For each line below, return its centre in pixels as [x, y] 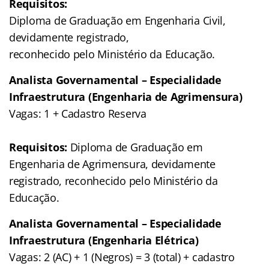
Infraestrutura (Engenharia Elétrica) [104, 240]
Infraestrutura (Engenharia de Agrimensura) [126, 96]
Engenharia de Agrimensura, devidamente [112, 164]
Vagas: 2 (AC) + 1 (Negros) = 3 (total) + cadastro [122, 257]
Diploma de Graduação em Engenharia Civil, [117, 20]
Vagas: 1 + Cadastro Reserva [78, 113]
